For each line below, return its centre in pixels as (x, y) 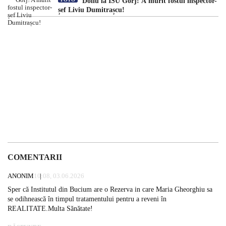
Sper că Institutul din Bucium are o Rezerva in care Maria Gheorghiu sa (110, 189)
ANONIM (21, 176)
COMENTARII (35, 157)
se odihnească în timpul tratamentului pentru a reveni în (87, 199)
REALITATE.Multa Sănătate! (50, 208)
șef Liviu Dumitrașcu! (91, 10)
